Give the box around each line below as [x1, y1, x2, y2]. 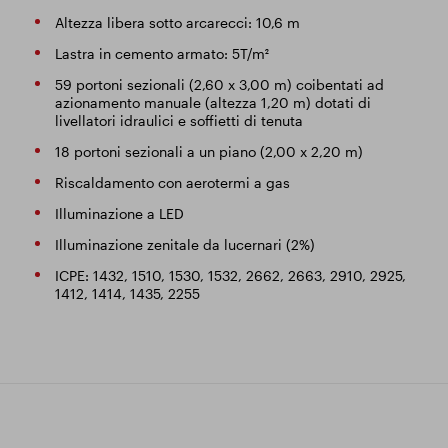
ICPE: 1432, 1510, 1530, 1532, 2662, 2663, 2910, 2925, [54, 267, 406, 284]
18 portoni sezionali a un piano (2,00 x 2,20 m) [54, 143, 363, 160]
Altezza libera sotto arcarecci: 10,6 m [54, 14, 300, 31]
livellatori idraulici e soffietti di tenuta [54, 112, 303, 129]
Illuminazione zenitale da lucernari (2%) [54, 236, 315, 253]
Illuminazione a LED [54, 205, 184, 222]
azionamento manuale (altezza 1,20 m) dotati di [54, 94, 371, 111]
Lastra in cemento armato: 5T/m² [54, 45, 269, 62]
